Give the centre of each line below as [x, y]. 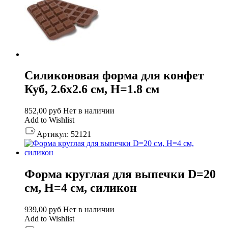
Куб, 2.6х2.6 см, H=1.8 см [92, 89]
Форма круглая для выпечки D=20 [120, 174]
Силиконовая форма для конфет [114, 76]
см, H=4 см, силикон [81, 188]
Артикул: [53, 134]
